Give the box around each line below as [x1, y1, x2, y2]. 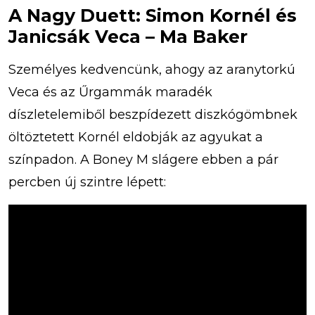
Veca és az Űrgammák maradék [8, 84, 212, 101]
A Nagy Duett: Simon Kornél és [8, 5, 297, 27]
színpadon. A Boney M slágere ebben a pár [8, 152, 278, 168]
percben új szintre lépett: [8, 174, 166, 191]
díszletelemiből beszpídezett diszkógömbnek [8, 107, 297, 123]
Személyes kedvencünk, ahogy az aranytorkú [8, 62, 295, 78]
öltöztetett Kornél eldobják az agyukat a [8, 129, 263, 146]
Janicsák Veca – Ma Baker [8, 26, 247, 48]
